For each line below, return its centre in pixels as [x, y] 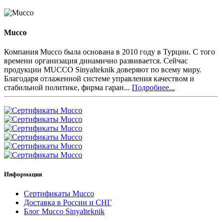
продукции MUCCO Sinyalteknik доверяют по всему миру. [103, 69]
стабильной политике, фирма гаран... [68, 87]
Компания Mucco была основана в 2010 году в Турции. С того [110, 52]
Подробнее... [153, 87]
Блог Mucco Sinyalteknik [64, 212]
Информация [23, 174]
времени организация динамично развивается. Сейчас [96, 60]
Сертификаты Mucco [59, 194]
